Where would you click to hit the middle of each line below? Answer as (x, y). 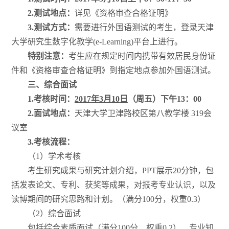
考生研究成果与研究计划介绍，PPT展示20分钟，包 (120, 171)
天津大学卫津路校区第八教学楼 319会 (143, 113)
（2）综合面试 (54, 214)
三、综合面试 (52, 85)
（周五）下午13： (160, 99)
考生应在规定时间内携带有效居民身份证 (142, 56)
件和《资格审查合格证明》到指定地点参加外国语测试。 (113, 71)
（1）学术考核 (54, 156)
